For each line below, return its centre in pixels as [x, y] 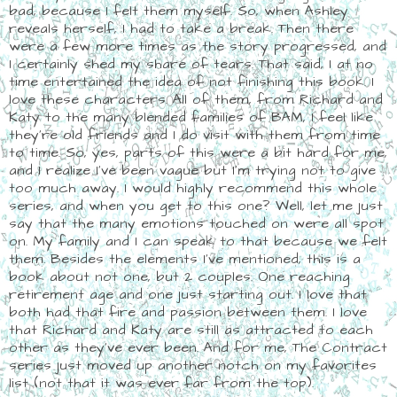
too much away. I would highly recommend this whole [193, 187]
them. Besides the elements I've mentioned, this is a [185, 258]
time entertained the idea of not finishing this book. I [191, 81]
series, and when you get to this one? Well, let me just [196, 205]
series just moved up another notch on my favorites [193, 365]
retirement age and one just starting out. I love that [188, 294]
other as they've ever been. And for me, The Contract [198, 347]
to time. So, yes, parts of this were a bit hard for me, [198, 152]
